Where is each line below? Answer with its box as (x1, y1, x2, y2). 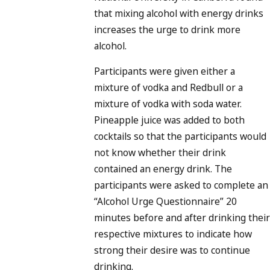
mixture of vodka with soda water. (94, 97, 242, 111)
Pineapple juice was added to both (94, 113, 245, 127)
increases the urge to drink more (94, 22, 240, 36)
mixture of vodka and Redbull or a (94, 81, 243, 95)
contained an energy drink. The (94, 162, 232, 176)
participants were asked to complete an (94, 178, 268, 192)
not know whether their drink (94, 146, 226, 160)
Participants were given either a (94, 64, 235, 78)
